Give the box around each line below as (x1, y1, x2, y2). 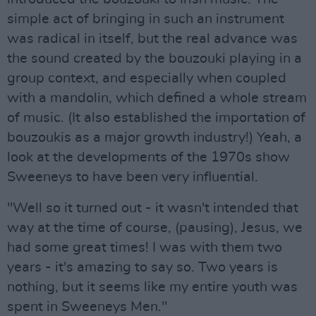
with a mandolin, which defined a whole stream (7, 91, 307, 105)
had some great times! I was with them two (7, 241, 282, 255)
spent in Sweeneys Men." (7, 300, 167, 314)
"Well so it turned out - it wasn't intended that (7, 201, 298, 215)
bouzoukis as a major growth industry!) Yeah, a (7, 130, 302, 145)
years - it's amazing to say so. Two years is (7, 260, 278, 274)
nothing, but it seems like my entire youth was (7, 280, 298, 294)
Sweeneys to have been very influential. (7, 170, 258, 184)
